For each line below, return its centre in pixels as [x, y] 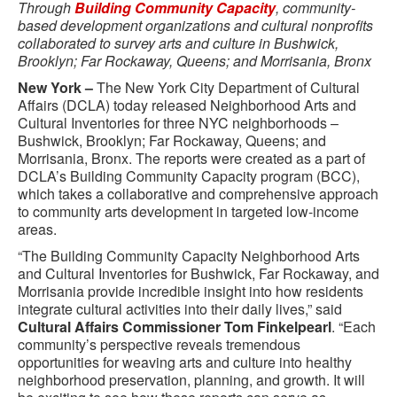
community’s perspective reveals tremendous [159, 344]
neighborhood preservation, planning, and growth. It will [191, 380]
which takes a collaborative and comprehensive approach [198, 194]
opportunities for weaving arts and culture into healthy [185, 362]
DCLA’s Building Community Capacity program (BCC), [189, 176]
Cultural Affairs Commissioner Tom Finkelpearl [175, 327]
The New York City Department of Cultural [228, 87]
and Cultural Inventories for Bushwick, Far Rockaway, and [198, 273]
